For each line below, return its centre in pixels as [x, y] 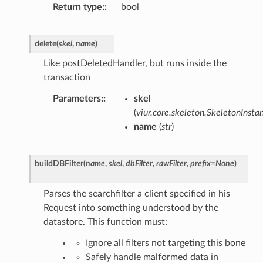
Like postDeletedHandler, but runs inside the [135, 64]
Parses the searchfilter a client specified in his [136, 194]
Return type [77, 7]
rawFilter [171, 164]
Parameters [77, 99]
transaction [67, 78]
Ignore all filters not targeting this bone [165, 243]
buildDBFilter [59, 164]
